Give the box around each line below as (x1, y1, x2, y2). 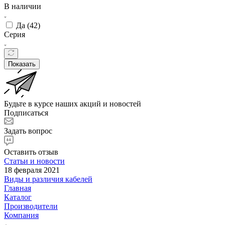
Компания (4, 210, 39, 219)
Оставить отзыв (4, 147, 58, 156)
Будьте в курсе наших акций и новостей (4, 99, 141, 108)
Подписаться (4, 108, 48, 117)
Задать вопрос (4, 126, 52, 135)
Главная (4, 183, 31, 192)
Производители (4, 201, 58, 210)
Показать (8, 60, 36, 68)
